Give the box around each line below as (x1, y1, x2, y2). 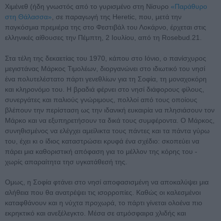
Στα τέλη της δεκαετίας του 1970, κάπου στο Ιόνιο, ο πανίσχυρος (5, 54, 206, 63)
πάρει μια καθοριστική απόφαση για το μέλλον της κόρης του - (5, 147, 197, 156)
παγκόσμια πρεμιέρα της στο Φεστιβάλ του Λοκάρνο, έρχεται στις (5, 23, 206, 32)
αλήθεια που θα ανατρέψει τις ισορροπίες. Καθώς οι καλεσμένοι (5, 188, 201, 197)
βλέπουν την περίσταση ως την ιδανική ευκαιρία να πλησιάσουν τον (5, 106, 215, 114)
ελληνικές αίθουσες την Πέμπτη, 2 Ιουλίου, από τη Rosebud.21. (5, 34, 202, 42)
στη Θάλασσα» (5, 13, 52, 21)
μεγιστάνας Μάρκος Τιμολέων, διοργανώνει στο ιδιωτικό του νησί (5, 65, 205, 73)
